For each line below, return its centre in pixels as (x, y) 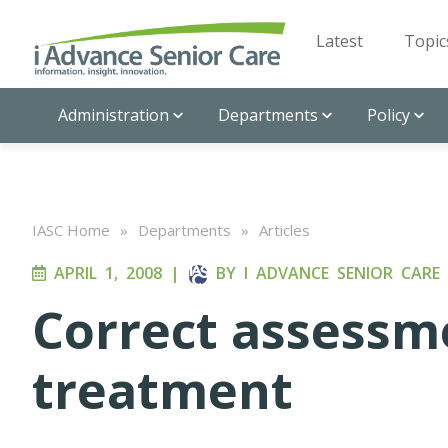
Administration (113, 115)
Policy (388, 115)
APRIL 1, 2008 (104, 273)
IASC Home (71, 230)
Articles (284, 230)
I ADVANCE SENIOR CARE (342, 273)
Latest (339, 41)
